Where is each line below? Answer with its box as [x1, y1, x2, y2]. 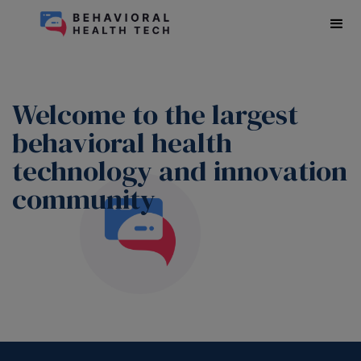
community [12, 180, 156, 218]
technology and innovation [12, 151, 347, 190]
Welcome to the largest [12, 95, 298, 134]
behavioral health [12, 123, 232, 162]
